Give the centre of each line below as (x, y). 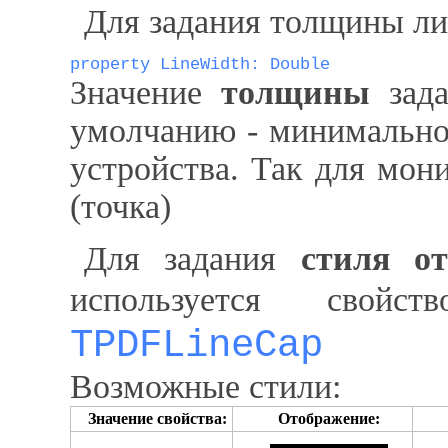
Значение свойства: (157, 418)
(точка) (120, 206)
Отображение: (328, 418)
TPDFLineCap (196, 345)
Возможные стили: (205, 386)
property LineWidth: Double (200, 64)
